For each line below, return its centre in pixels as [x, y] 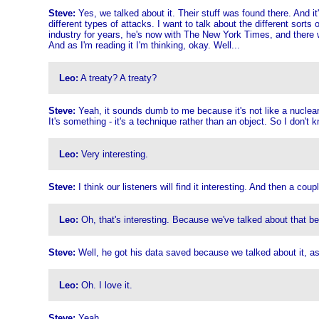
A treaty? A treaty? [117, 78]
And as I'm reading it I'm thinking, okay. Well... [144, 45]
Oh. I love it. [105, 285]
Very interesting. [113, 154]
